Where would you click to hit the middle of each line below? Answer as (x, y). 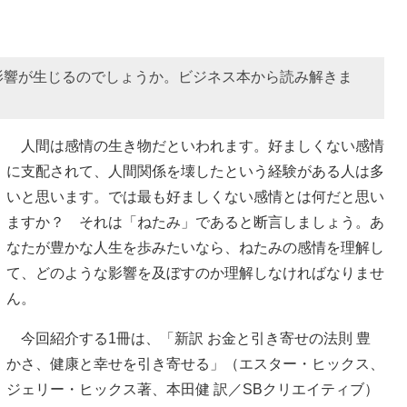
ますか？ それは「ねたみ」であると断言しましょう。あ (195, 222)
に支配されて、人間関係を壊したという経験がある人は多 (195, 171)
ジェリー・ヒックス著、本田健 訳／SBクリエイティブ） (193, 389)
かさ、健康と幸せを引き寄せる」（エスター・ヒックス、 (195, 363)
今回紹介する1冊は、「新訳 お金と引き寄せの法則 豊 (189, 338)
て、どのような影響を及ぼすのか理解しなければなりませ (195, 273)
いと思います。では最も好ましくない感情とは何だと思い (195, 196)
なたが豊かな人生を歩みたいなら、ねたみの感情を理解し (195, 247)
